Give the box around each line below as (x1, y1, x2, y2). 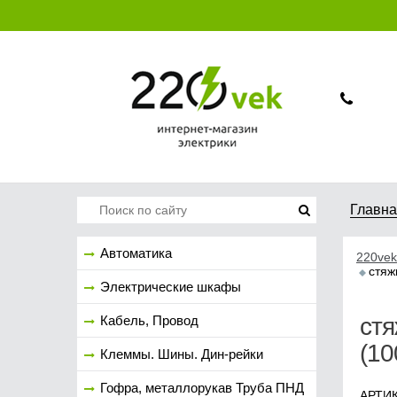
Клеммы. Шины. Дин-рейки (100, 346, 263, 362)
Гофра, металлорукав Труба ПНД (100, 380, 304, 395)
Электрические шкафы (100, 279, 241, 294)
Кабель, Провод (100, 313, 198, 328)
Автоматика (100, 245, 172, 261)
